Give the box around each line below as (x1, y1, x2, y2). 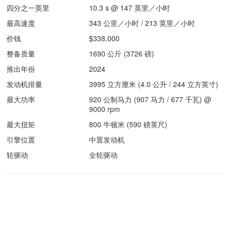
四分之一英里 (7, 3, 49, 13)
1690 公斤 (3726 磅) (89, 48, 154, 59)
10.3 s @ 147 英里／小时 (89, 3, 170, 13)
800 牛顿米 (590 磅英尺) (89, 119, 167, 129)
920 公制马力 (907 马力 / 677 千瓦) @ (89, 94, 211, 104)
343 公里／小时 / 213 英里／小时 (89, 18, 195, 28)
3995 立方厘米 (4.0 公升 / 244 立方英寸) (89, 79, 218, 89)
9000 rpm (89, 104, 120, 114)
